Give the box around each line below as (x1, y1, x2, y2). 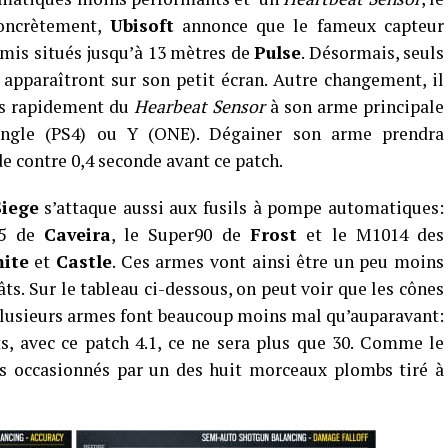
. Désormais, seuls (301, 41, 444, 64)
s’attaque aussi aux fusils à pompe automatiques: (38, 196, 445, 219)
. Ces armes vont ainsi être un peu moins (112, 250, 445, 273)
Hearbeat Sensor (134, 95, 265, 118)
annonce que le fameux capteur (173, 14, 445, 37)
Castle (56, 250, 113, 273)
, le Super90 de (110, 223, 250, 246)
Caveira (43, 223, 111, 246)
